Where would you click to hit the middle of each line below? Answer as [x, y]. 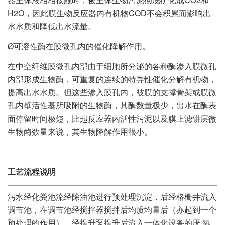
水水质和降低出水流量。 [52, 26]
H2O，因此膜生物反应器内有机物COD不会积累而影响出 [109, 13]
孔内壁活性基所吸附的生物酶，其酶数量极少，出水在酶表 [112, 105]
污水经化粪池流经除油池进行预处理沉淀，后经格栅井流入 [112, 197]
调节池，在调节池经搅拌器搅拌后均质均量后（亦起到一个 [112, 210]
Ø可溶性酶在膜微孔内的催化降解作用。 [79, 46]
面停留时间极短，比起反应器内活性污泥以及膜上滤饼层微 [112, 119]
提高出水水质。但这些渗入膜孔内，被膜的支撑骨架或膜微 [112, 92]
